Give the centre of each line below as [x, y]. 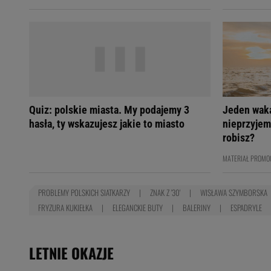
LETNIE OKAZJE [71, 253]
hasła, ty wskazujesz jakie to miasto [107, 124]
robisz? [239, 138]
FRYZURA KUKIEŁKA [65, 207]
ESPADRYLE [246, 207]
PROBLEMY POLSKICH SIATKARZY [84, 192]
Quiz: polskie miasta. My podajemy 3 [109, 110]
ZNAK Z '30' [165, 192]
